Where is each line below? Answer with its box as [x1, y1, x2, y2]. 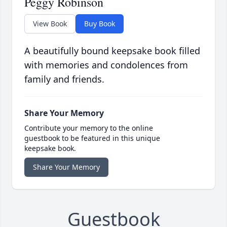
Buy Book [84, 19, 115, 29]
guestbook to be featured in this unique [24, 133, 160, 143]
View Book [33, 19, 67, 29]
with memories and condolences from [24, 59, 188, 71]
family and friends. [24, 73, 104, 86]
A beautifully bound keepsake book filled [24, 45, 200, 57]
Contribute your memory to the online [24, 123, 153, 133]
